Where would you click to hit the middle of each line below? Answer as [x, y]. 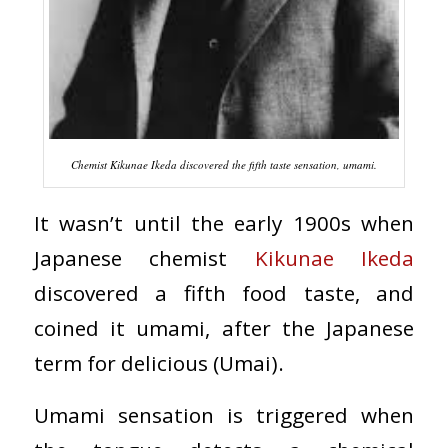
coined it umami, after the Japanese [224, 327]
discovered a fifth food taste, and [224, 292]
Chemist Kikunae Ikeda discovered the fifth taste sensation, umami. [223, 165]
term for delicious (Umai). [158, 362]
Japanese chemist [144, 257]
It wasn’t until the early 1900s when [224, 222]
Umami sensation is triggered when [224, 415]
